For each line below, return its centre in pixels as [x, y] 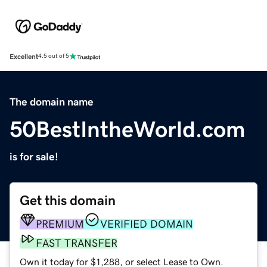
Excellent [24, 56]
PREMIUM [60, 224]
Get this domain [68, 200]
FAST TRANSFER [77, 243]
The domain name [52, 102]
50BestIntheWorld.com [128, 129]
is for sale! [34, 156]
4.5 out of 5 [54, 56]
